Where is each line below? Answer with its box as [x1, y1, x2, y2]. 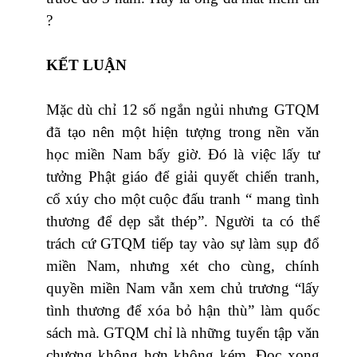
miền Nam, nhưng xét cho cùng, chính [46, 257, 320, 274]
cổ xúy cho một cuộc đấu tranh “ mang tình [46, 190, 320, 207]
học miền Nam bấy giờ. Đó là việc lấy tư [46, 145, 320, 163]
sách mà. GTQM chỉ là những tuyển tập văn [46, 324, 320, 341]
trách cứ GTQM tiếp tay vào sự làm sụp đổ [46, 234, 320, 252]
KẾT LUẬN [46, 56, 127, 73]
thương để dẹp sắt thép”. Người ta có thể [46, 212, 320, 229]
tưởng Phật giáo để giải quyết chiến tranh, [46, 167, 320, 185]
